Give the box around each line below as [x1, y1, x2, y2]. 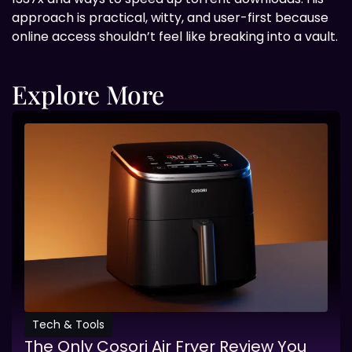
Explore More [12, 77, 164, 112]
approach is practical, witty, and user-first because [12, 9, 328, 27]
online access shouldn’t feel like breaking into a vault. [12, 27, 338, 46]
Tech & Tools [32, 317, 104, 333]
